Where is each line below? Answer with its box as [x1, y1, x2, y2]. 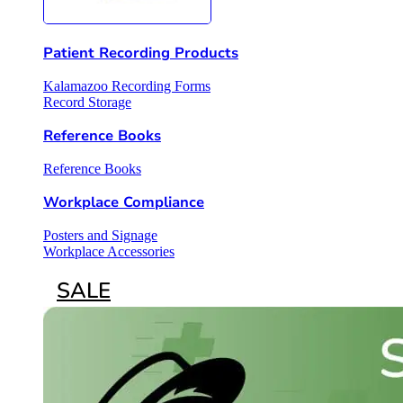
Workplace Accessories [43, 244, 175, 260]
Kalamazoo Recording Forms [43, 78, 210, 94]
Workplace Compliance [43, 193, 204, 213]
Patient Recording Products [43, 43, 238, 64]
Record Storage [43, 94, 131, 111]
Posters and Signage [43, 228, 157, 244]
